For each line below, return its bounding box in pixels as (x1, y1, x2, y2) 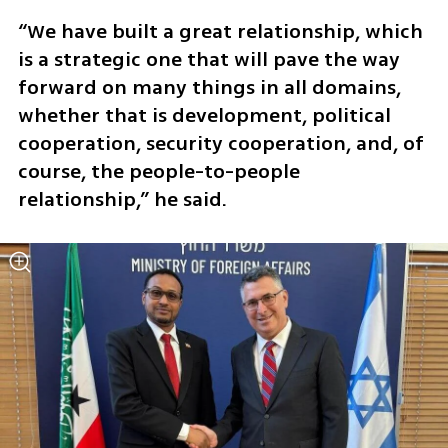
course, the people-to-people (17, 156, 300, 186)
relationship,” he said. (17, 184, 227, 214)
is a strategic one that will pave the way (17, 44, 400, 74)
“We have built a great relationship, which (17, 16, 423, 46)
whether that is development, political (17, 100, 391, 130)
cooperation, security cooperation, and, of (17, 128, 424, 158)
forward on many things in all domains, (17, 72, 401, 102)
